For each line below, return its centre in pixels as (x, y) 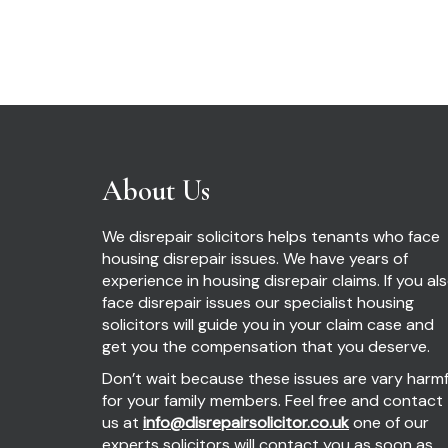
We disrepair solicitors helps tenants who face (271, 237)
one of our (389, 423)
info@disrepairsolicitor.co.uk (246, 423)
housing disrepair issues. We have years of (255, 259)
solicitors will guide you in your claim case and (268, 325)
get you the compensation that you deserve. (266, 347)
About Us (156, 191)
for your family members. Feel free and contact (272, 401)
